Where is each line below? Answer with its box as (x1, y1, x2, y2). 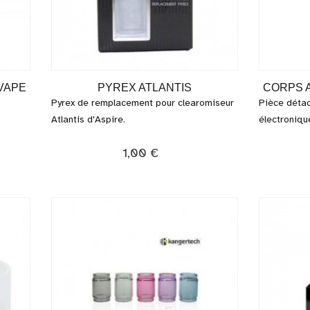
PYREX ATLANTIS (98, 82, 192, 93)
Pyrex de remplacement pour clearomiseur (51, 97, 234, 109)
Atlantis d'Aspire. (51, 113, 125, 125)
